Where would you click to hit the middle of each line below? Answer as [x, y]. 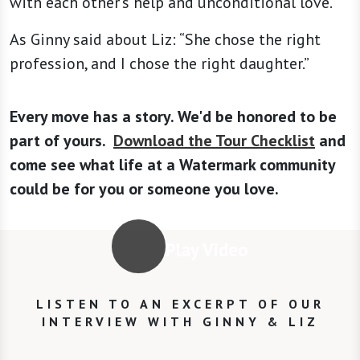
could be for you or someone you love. [146, 189]
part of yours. [61, 141]
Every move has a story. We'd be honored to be [173, 117]
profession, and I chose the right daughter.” [160, 64]
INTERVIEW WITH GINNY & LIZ [180, 322]
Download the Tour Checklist [214, 141]
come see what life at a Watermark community [172, 165]
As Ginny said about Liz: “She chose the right [165, 40]
